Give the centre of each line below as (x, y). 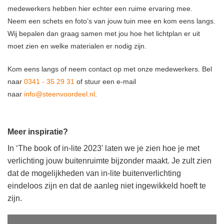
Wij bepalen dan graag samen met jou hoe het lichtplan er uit (104, 34)
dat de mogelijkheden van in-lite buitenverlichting (94, 173)
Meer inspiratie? (38, 131)
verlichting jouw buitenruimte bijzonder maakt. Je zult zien (109, 160)
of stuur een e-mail (105, 81)
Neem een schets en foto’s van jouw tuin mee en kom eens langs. (111, 21)
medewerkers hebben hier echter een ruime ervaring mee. (100, 9)
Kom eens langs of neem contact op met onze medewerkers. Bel (110, 69)
